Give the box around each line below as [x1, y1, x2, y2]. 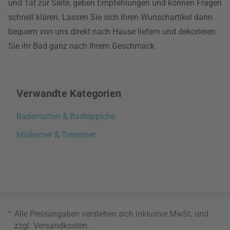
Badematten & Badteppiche [16, 111, 115, 121]
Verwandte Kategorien [16, 87, 121, 100]
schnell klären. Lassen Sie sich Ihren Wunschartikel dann [8, 12, 213, 22]
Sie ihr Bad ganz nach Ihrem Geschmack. [8, 41, 157, 51]
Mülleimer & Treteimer [16, 130, 95, 140]
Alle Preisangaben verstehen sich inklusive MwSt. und [14, 209, 208, 219]
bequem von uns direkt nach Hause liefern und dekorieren [8, 27, 216, 36]
